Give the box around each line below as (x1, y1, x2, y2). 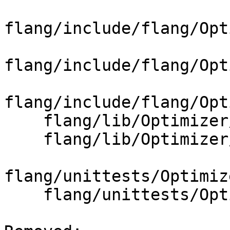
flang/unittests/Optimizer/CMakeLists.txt (4, 185, 43, 204)
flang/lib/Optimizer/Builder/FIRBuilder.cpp (4, 130, 43, 149)
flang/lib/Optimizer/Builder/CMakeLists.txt (4, 111, 43, 130)
